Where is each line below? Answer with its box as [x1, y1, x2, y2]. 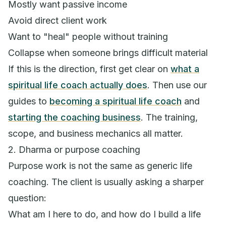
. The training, [141, 111, 198, 123]
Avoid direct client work [8, 15, 107, 26]
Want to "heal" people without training [8, 31, 168, 42]
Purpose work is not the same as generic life [8, 160, 192, 171]
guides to [8, 95, 49, 106]
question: [8, 192, 46, 203]
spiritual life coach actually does [8, 79, 147, 90]
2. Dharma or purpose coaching [8, 144, 140, 155]
